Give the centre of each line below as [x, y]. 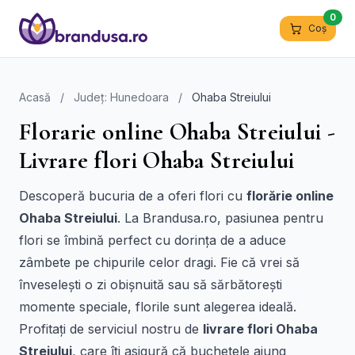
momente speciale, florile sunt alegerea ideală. [158, 307]
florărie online [290, 196]
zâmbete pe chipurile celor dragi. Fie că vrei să [159, 262]
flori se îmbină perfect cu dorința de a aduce [153, 240]
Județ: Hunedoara [121, 97]
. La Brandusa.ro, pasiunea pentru [220, 218]
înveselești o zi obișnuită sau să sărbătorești [151, 284]
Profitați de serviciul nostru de [111, 329]
